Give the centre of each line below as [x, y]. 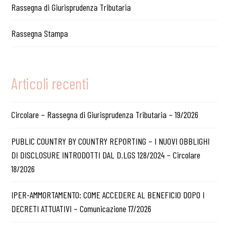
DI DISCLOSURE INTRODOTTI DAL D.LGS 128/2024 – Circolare [106, 155]
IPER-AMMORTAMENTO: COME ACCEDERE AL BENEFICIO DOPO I [108, 195]
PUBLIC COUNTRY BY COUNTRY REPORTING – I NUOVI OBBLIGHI [111, 141]
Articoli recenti [50, 83]
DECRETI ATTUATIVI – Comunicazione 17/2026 [82, 209]
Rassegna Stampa [40, 33]
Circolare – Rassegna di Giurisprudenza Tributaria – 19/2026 [105, 115]
